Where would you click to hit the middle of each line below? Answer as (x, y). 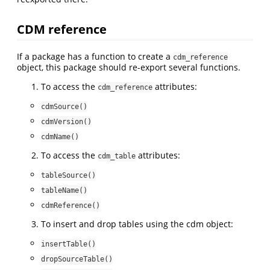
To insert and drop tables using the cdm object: (137, 224)
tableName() (64, 190)
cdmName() (60, 137)
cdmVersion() (66, 121)
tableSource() (68, 175)
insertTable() (68, 244)
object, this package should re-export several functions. (129, 67)
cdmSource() (64, 106)
